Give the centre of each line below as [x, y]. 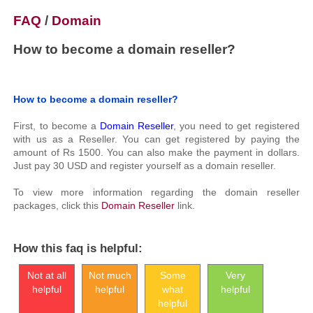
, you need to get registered [236, 126]
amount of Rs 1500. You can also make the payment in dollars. [156, 152]
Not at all [47, 275]
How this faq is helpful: [78, 248]
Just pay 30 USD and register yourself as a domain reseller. [145, 166]
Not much [110, 275]
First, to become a [57, 126]
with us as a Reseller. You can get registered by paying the [156, 139]
